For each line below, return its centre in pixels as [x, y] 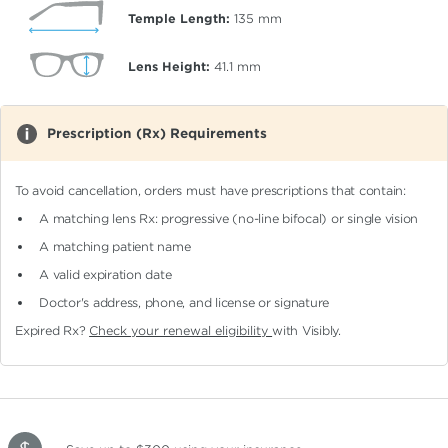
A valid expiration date [105, 275]
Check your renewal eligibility [181, 331]
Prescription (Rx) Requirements [156, 134]
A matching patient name [115, 247]
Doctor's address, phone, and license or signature [184, 303]
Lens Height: [169, 66]
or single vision [375, 219]
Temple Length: [179, 18]
